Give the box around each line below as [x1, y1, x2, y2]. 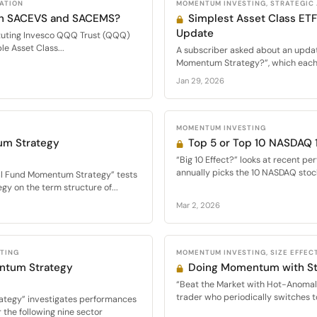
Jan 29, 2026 [176, 76, 224, 86]
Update [176, 26, 214, 41]
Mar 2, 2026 [176, 200, 220, 211]
